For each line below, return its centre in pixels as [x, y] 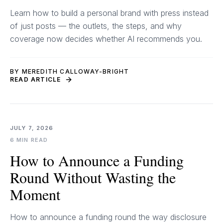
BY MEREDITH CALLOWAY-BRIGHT [70, 71]
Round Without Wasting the [93, 177]
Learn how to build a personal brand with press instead [109, 13]
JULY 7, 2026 [32, 128]
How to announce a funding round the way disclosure [108, 217]
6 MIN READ [29, 140]
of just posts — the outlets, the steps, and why [96, 26]
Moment [35, 194]
